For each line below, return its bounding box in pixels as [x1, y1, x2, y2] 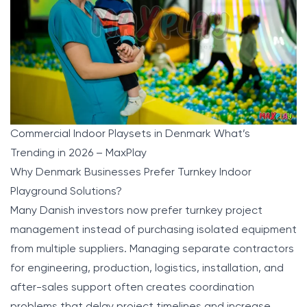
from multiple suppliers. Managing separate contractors [10, 243, 294, 255]
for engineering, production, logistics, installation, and [10, 262, 284, 274]
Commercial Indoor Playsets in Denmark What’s [10, 128, 250, 140]
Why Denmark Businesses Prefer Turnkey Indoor [10, 167, 251, 178]
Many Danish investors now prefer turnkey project [10, 205, 262, 217]
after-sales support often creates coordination [10, 282, 254, 293]
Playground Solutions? [10, 186, 122, 197]
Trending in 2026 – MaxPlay [10, 147, 147, 159]
